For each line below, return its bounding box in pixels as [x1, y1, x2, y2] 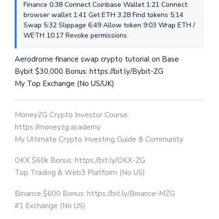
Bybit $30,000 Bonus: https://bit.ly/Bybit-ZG [15, 66, 163, 76]
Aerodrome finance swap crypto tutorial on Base [15, 54, 179, 64]
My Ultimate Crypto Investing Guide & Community [15, 134, 183, 144]
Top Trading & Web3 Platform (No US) [15, 168, 145, 177]
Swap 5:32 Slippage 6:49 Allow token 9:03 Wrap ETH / [23, 21, 195, 30]
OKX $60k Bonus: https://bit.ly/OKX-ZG [15, 155, 145, 165]
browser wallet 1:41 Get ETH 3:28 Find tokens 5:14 [23, 10, 183, 20]
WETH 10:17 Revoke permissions [23, 31, 127, 40]
